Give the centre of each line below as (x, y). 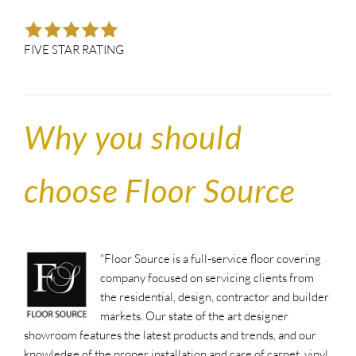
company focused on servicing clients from (207, 277)
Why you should (133, 137)
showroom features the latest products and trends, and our (170, 335)
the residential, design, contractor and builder (215, 296)
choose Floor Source (159, 190)
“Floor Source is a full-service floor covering (211, 258)
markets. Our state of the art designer (194, 315)
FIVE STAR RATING (74, 50)
